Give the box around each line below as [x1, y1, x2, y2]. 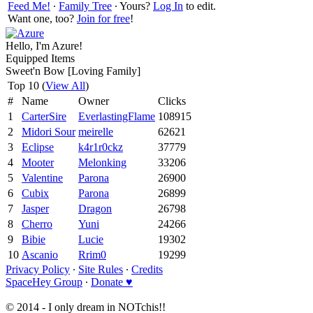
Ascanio [22, 248, 58, 261]
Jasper [22, 202, 49, 214]
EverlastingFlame [78, 110, 155, 122]
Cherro [22, 217, 52, 230]
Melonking [78, 156, 126, 168]
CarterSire [22, 110, 66, 122]
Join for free [77, 12, 130, 24]
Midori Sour [22, 125, 75, 138]
